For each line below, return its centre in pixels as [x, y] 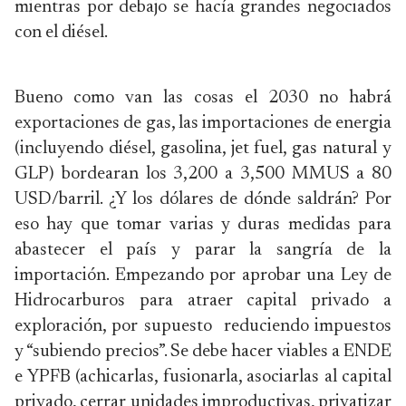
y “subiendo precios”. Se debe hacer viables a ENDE [203, 352]
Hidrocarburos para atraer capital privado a [203, 301]
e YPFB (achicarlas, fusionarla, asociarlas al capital [203, 377]
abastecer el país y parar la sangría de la [203, 250]
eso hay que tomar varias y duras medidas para [203, 225]
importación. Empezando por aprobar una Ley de [203, 275]
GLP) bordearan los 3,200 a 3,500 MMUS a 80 [203, 174]
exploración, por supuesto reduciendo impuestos [203, 326]
